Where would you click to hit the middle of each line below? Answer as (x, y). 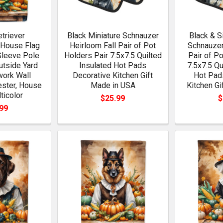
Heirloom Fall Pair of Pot (113, 45)
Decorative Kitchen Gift (113, 75)
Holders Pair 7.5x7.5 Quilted (113, 55)
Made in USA (113, 85)
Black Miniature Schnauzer (113, 35)
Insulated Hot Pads (113, 65)
